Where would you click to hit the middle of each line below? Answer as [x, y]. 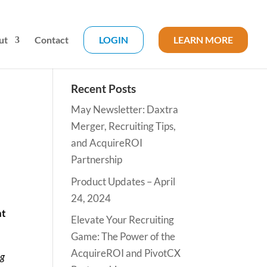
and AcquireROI [107, 143]
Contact [52, 40]
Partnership [97, 159]
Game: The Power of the [123, 236]
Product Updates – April [123, 181]
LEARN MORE [203, 40]
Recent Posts [104, 89]
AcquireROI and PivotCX [126, 253]
